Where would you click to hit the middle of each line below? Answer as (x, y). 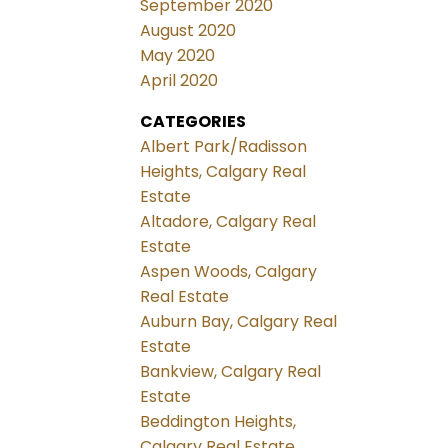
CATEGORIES (193, 122)
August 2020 (188, 31)
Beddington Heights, (218, 422)
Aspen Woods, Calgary (229, 272)
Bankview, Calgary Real (231, 372)
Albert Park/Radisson (224, 147)
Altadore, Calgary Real (228, 222)
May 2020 (178, 56)
